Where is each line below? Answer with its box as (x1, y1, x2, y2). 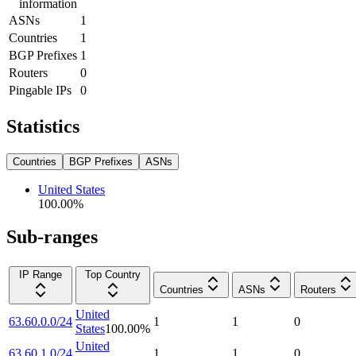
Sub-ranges (6, 226, 98, 248)
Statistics (6, 115, 79, 137)
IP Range (19, 269, 62, 281)
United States (38, 182, 105, 196)
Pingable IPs (9, 83, 72, 97)
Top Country (85, 269, 141, 281)
